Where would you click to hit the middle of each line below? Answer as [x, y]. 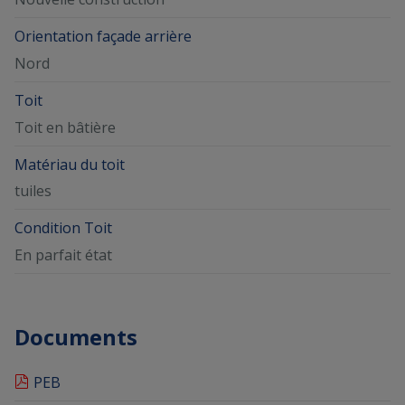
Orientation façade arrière [103, 37]
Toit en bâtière [65, 127]
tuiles [33, 191]
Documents [76, 336]
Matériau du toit [70, 164]
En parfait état [63, 254]
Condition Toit [63, 228]
